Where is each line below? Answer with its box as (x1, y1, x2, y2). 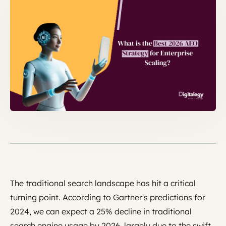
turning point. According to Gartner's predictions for (10, 192, 205, 202)
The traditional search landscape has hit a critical (10, 178, 196, 188)
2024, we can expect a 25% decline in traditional (10, 206, 192, 216)
